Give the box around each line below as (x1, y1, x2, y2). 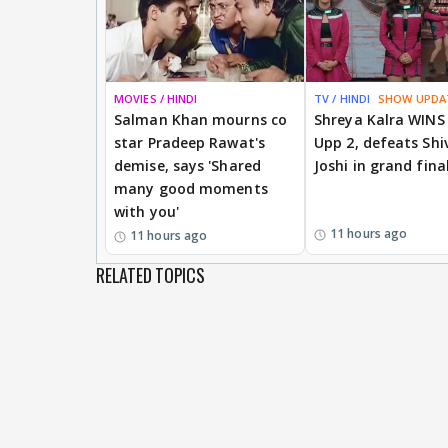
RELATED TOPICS (96, 261, 205, 288)
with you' (114, 201, 179, 221)
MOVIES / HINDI (114, 90, 198, 106)
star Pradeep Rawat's (114, 132, 265, 152)
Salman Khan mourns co (114, 109, 288, 129)
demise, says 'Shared (114, 155, 261, 175)
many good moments (114, 178, 268, 198)
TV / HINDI (314, 90, 370, 106)
